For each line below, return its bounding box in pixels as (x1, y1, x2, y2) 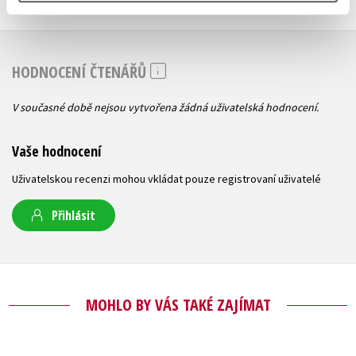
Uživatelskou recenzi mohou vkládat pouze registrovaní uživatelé (12, 171, 321, 186)
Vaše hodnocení (12, 141, 101, 161)
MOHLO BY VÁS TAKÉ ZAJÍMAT (85, 293, 271, 315)
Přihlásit (52, 206, 95, 224)
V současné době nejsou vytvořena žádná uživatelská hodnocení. (12, 99, 319, 114)
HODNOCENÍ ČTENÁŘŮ (12, 61, 150, 83)
